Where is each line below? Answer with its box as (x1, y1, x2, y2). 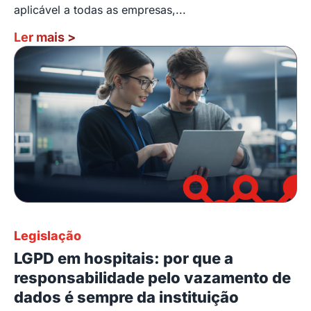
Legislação (14, 228, 81, 243)
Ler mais (14, 29, 67, 44)
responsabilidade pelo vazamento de (14, 268, 291, 287)
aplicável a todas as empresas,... (14, 2, 186, 17)
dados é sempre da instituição (14, 287, 239, 306)
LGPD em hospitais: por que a (14, 249, 233, 267)
